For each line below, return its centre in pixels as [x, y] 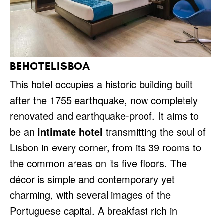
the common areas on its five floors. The [98, 163]
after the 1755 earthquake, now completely [104, 100]
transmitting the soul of [154, 131]
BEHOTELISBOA [50, 66]
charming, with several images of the [90, 194]
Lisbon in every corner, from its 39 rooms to [106, 147]
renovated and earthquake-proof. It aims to [104, 115]
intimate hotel [70, 131]
